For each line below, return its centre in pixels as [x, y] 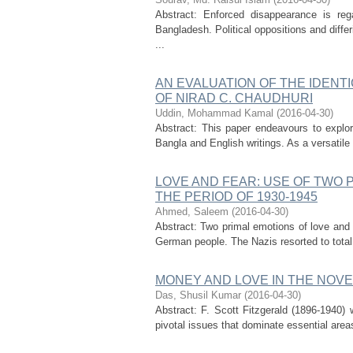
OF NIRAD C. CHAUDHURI [234, 98]
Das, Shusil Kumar [198, 295]
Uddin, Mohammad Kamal [214, 113]
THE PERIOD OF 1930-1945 [236, 197]
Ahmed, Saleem [192, 212]
